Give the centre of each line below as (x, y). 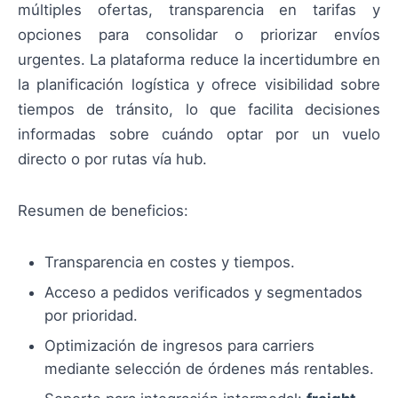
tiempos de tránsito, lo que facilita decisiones (199, 110)
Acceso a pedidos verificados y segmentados (203, 292)
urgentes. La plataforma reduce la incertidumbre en (199, 60)
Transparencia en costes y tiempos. (170, 262)
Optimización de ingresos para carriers (179, 345)
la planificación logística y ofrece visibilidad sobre (199, 85)
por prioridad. (91, 315)
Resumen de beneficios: (103, 211)
